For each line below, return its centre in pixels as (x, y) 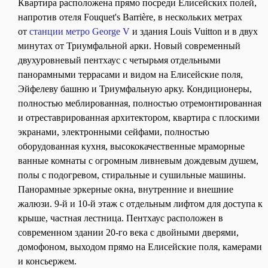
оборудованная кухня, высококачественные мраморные (131, 146)
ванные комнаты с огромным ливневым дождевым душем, (138, 161)
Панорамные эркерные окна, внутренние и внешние (126, 189)
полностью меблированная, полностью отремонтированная (140, 103)
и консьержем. (47, 261)
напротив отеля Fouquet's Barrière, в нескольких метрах (130, 17)
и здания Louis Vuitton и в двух (194, 31)
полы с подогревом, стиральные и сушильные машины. (132, 175)
